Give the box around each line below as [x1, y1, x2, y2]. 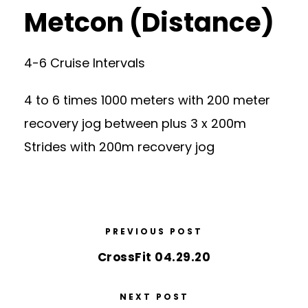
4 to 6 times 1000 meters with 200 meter [24, 91, 270, 109]
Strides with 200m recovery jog [24, 138, 214, 155]
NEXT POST [119, 291, 189, 302]
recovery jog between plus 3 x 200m [24, 115, 246, 132]
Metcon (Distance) [24, 4, 274, 41]
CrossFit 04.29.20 [97, 249, 211, 265]
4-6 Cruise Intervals [24, 54, 145, 71]
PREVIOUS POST [105, 225, 203, 237]
